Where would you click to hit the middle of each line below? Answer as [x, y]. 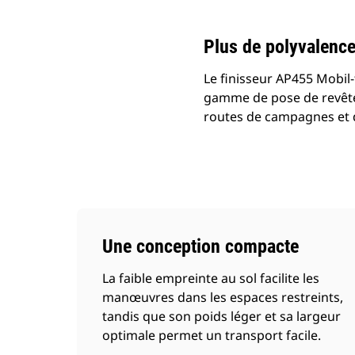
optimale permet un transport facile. [212, 335]
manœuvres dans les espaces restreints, [223, 297]
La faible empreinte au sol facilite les [211, 278]
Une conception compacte [200, 246]
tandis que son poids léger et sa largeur [221, 316]
